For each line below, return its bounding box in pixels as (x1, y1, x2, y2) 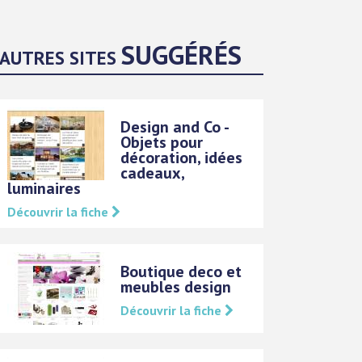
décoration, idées (120, 147, 243, 169)
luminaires (7, 178, 82, 200)
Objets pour (120, 132, 204, 154)
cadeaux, (120, 162, 185, 184)
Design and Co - (120, 116, 229, 138)
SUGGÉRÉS (121, 37, 242, 73)
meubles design (120, 276, 232, 298)
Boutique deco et (120, 261, 242, 283)
